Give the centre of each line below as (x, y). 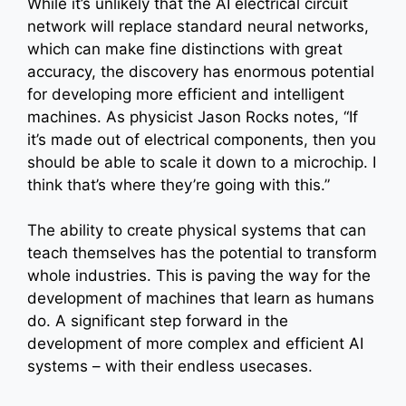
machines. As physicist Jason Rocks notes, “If (193, 116)
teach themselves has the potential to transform (202, 253)
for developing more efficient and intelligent (186, 94)
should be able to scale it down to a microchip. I (202, 162)
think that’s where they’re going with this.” (179, 184)
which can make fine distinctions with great (185, 48)
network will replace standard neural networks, (198, 26)
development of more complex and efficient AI (195, 344)
